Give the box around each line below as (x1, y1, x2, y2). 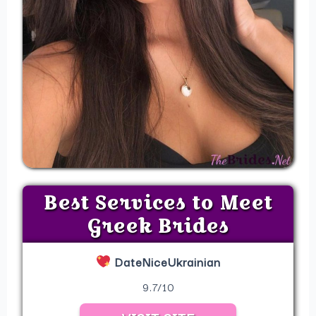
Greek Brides (87, 212, 229, 239)
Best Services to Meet (44, 188, 272, 216)
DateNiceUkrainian (110, 253, 221, 272)
